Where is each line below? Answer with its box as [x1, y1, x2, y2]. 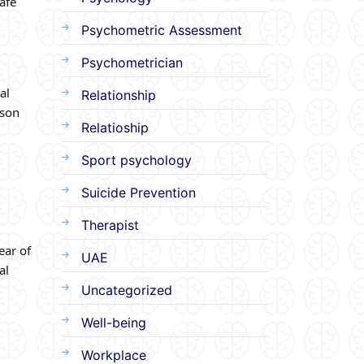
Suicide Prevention [81, 184, 196, 201]
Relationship [81, 86, 156, 103]
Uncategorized [81, 281, 172, 298]
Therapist [81, 216, 139, 233]
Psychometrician [81, 54, 183, 71]
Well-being [81, 314, 146, 331]
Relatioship [81, 119, 149, 136]
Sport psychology [81, 151, 192, 168]
